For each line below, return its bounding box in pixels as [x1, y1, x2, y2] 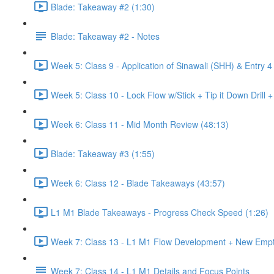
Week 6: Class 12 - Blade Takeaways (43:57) [51, 176, 225, 189]
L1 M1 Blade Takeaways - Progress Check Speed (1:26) [51, 206, 268, 218]
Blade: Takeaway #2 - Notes [51, 29, 160, 42]
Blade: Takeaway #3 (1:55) [51, 147, 155, 160]
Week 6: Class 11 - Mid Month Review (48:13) [51, 117, 229, 130]
